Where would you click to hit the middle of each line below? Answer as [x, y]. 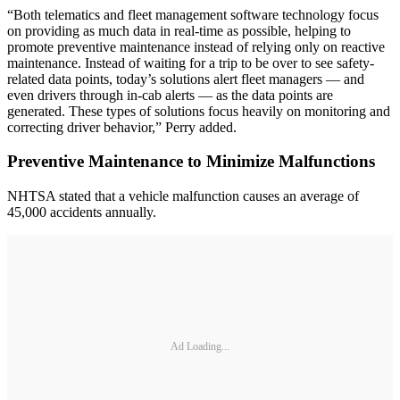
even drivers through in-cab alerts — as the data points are [170, 95]
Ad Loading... [200, 346]
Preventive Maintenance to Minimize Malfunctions [191, 162]
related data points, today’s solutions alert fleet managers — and [186, 79]
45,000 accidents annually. [82, 212]
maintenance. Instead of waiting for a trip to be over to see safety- [191, 62]
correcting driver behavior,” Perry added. [122, 127]
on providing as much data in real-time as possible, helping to [179, 30]
